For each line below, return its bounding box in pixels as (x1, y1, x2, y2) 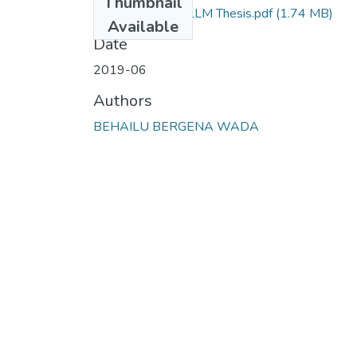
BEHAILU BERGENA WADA (93, 117, 259, 135)
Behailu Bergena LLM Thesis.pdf (93, 4, 276, 22)
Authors (93, 89, 152, 112)
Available (108, 15, 178, 37)
